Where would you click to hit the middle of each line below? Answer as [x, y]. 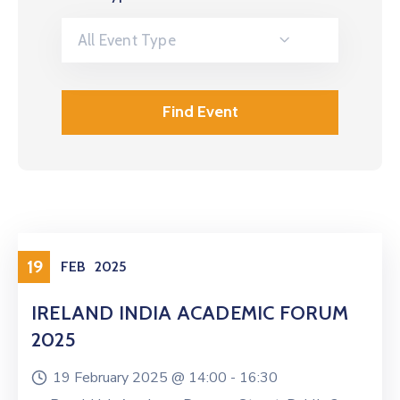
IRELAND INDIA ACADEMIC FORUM [190, 312]
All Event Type [127, 40]
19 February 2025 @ [121, 377]
